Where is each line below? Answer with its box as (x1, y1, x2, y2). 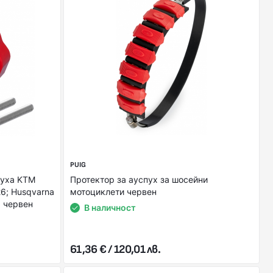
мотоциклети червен (70, 186, 157, 197)
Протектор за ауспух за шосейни (70, 174, 208, 185)
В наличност (84, 202, 136, 213)
